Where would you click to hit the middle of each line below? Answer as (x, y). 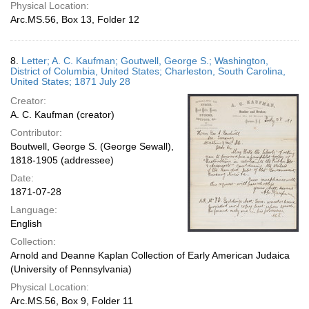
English (26, 223)
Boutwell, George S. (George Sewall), (92, 146)
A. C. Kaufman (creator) (62, 114)
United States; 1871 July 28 (70, 81)
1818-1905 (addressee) (62, 160)
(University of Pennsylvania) (71, 269)
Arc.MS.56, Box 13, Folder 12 (75, 19)
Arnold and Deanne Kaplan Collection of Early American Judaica (150, 255)
